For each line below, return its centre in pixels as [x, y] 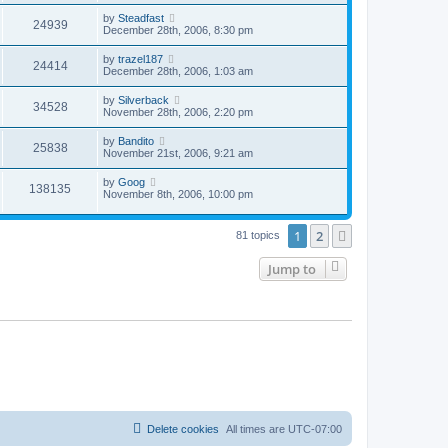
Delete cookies [183, 428]
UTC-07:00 [315, 428]
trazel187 [140, 59]
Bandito [136, 141]
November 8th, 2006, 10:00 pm [178, 194]
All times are [257, 428]
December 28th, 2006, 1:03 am [178, 71]
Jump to [292, 269]
